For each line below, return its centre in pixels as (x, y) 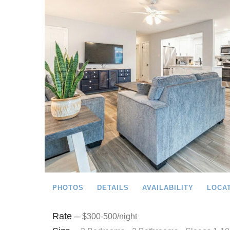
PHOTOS (68, 187)
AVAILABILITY (168, 187)
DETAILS (113, 187)
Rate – (67, 216)
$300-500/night (110, 216)
